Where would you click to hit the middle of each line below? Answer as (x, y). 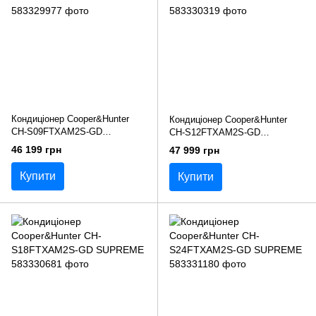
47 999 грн (194, 150)
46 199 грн (36, 149)
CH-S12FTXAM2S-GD (215, 133)
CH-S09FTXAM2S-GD (57, 132)
